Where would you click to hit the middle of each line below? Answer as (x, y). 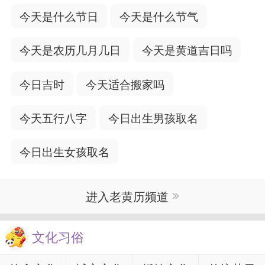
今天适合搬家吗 (125, 83)
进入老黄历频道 (127, 196)
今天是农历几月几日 (70, 50)
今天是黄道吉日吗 (187, 50)
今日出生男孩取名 (153, 118)
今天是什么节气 (159, 16)
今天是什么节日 (59, 16)
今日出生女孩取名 (64, 151)
